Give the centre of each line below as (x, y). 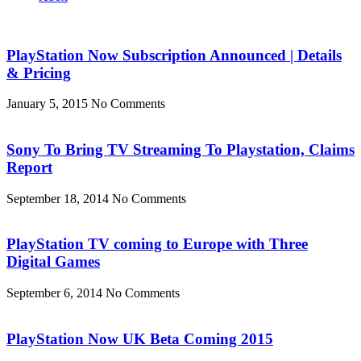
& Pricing (39, 73)
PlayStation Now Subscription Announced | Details (174, 55)
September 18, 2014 (59, 198)
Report (29, 167)
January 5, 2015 (49, 104)
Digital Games (53, 262)
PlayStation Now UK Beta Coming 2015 (140, 338)
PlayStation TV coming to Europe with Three (157, 244)
